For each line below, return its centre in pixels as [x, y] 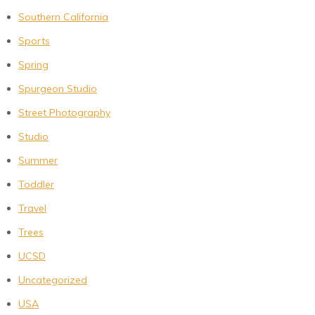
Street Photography [65, 113]
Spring [34, 65]
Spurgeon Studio [58, 89]
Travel [33, 208]
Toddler [37, 185]
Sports [34, 41]
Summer [38, 161]
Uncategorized [53, 280]
